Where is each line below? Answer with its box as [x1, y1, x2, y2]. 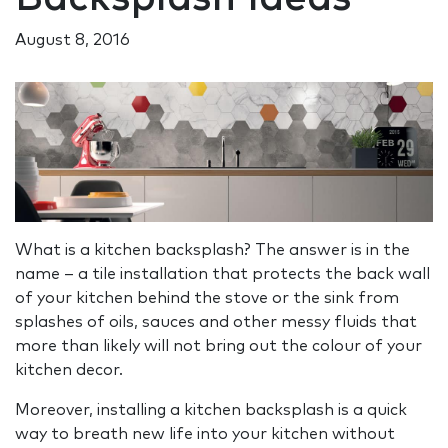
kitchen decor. [15, 362, 123, 379]
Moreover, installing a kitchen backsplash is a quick [15, 402, 407, 419]
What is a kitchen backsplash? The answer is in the [15, 242, 410, 259]
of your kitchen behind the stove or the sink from [15, 290, 399, 307]
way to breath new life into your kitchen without [15, 426, 395, 443]
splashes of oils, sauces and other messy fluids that [15, 314, 417, 331]
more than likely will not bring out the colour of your [15, 338, 422, 355]
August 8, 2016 [15, 32, 130, 49]
